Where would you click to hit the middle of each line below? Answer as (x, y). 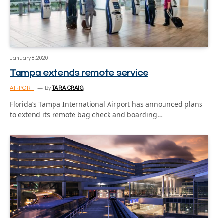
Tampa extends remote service (79, 73)
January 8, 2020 (29, 58)
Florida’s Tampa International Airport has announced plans (106, 104)
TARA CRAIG (67, 88)
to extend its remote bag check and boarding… (86, 115)
